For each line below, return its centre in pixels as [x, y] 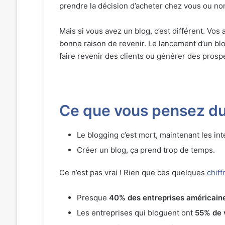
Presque [93, 197]
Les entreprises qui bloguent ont [136, 212]
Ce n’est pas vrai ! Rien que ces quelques [133, 172]
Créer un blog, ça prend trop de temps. [146, 150]
